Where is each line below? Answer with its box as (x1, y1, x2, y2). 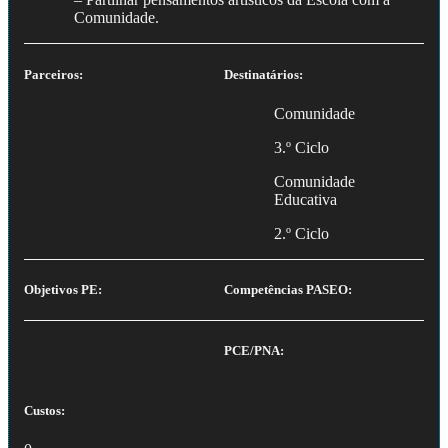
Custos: (24, 403, 65, 419)
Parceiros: (24, 66, 83, 82)
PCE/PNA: (224, 343, 284, 359)
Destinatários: (224, 66, 303, 82)
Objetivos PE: (24, 281, 102, 297)
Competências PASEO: (224, 281, 352, 297)
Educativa (274, 190, 337, 208)
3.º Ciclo (274, 138, 329, 156)
